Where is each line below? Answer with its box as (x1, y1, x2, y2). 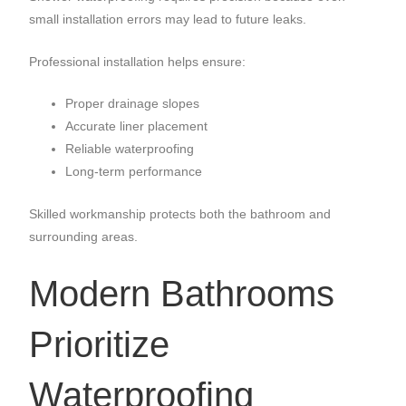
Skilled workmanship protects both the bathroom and (29, 207, 332, 222)
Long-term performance (65, 164, 203, 179)
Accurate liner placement (65, 119, 208, 134)
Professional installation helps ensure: (29, 53, 246, 69)
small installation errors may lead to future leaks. (29, 12, 307, 27)
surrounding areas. (29, 229, 139, 245)
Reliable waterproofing (65, 141, 195, 157)
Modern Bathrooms (29, 273, 335, 314)
